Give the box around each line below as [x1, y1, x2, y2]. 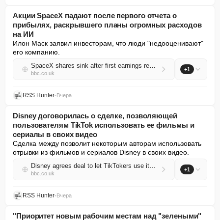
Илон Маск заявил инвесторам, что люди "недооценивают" [13, 39, 203, 47]
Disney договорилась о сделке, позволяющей [13, 111, 177, 120]
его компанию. [13, 48, 60, 56]
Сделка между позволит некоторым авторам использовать [13, 139, 201, 147]
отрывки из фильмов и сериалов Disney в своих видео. [13, 148, 189, 156]
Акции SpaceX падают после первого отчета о [13, 11, 177, 20]
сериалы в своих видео [13, 130, 97, 138]
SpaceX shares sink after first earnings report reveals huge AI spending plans [149, 62, 156, 69]
